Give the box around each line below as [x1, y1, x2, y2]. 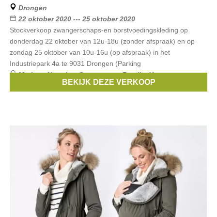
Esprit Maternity [30, 82, 82, 90]
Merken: [18, 71, 47, 78]
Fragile [122, 71, 145, 78]
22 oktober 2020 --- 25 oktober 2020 [18, 15, 135, 23]
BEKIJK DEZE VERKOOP [62, 78, 155, 86]
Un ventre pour [149, 71, 198, 78]
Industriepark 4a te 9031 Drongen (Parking [10, 60, 141, 67]
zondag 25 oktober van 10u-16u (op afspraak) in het [10, 48, 170, 56]
